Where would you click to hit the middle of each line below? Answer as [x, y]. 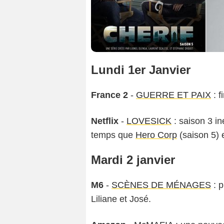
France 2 [109, 95]
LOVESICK [149, 121]
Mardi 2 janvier [133, 160]
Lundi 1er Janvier [141, 70]
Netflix [105, 121]
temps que [113, 135]
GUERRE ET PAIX [173, 95]
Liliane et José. [121, 199]
